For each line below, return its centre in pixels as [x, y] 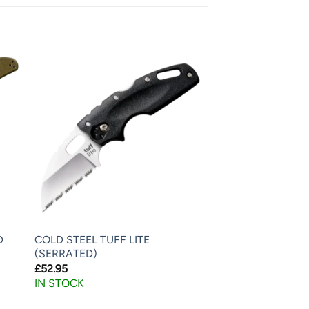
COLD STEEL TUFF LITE [92, 240]
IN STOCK [59, 283]
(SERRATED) [66, 254]
